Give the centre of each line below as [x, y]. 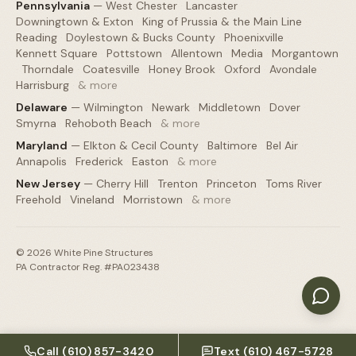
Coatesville [111, 69]
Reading [37, 37]
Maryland [42, 145]
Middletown [230, 107]
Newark [171, 107]
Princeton [232, 183]
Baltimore [232, 145]
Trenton [178, 183]
